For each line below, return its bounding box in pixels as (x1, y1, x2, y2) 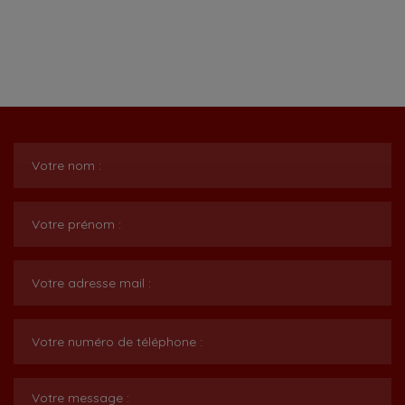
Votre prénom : (32, 216, 121, 232)
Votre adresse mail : (32, 275, 151, 291)
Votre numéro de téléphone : (32, 334, 202, 350)
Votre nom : (32, 157, 101, 174)
